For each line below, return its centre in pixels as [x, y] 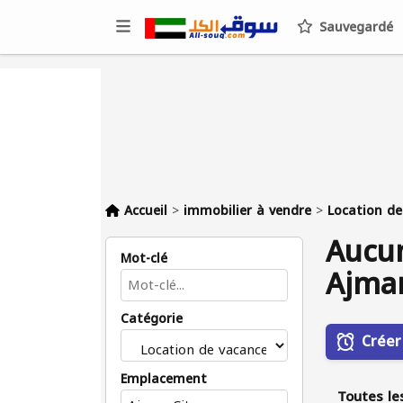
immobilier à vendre [247, 211]
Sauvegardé [354, 27]
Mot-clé [144, 259]
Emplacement [164, 379]
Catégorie [152, 319]
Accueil [146, 211]
